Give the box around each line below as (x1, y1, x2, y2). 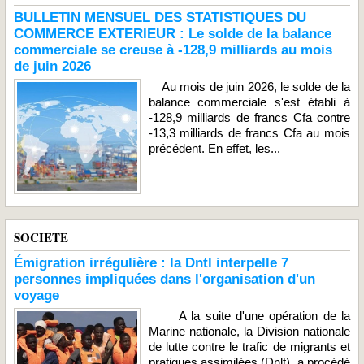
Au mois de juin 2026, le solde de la (148, 80, 350, 93)
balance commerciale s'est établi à (148, 95, 350, 109)
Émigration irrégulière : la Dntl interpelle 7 (14, 254, 288, 271)
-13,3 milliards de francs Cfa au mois (148, 126, 350, 140)
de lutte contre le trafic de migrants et (148, 339, 350, 353)
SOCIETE (14, 227, 68, 246)
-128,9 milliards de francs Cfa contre (148, 110, 350, 124)
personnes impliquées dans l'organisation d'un (14, 271, 315, 287)
